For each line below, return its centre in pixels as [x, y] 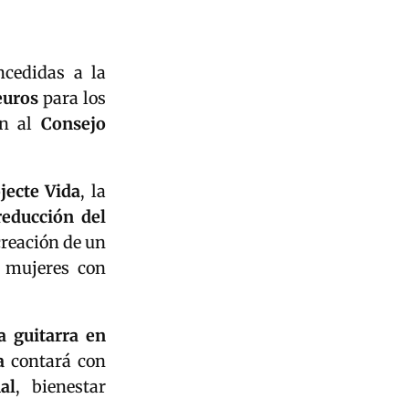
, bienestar [61, 386]
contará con [55, 361]
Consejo [74, 123]
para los [72, 98]
